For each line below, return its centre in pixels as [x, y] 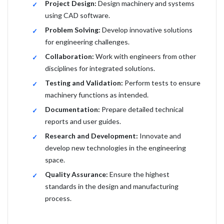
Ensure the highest [139, 174]
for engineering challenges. [87, 42]
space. [55, 160]
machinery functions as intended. [97, 95]
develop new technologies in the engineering [115, 148]
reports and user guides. [83, 121]
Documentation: [72, 109]
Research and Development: [91, 136]
